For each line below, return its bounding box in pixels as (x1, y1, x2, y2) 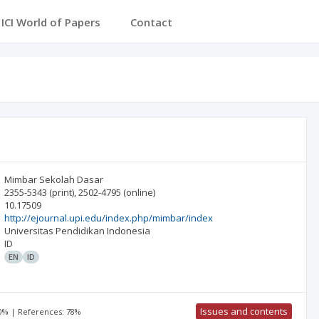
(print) (49, 186, 75, 199)
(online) (123, 186, 156, 199)
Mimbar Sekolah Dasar (4, 173, 104, 186)
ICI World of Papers (156, 15, 256, 29)
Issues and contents (199, 305, 288, 318)
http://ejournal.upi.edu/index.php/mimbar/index (4, 211, 214, 224)
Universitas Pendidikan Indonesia (4, 224, 151, 237)
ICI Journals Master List (7, 15, 127, 29)
